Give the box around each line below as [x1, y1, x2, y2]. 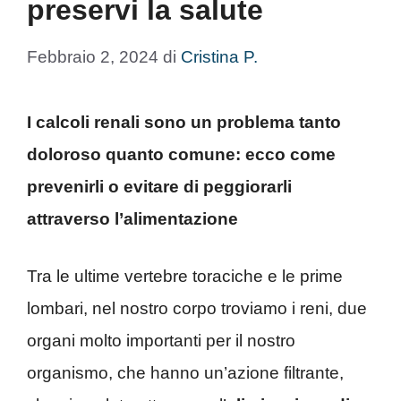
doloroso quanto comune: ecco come [27, 144, 336, 164]
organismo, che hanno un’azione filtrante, [27, 363, 344, 382]
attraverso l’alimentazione [27, 209, 238, 228]
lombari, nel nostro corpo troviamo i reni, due [27, 299, 367, 318]
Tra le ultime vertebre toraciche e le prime [27, 267, 343, 286]
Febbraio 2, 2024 [27, 47, 158, 66]
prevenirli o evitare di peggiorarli [27, 176, 292, 196]
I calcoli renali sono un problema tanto [27, 112, 341, 132]
